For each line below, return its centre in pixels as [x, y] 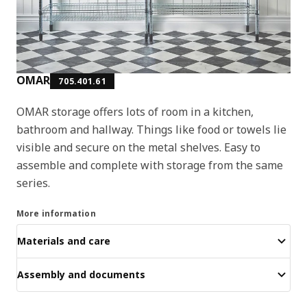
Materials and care [64, 241]
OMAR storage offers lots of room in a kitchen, [135, 111]
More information [56, 213]
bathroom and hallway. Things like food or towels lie [151, 129]
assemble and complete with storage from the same [150, 165]
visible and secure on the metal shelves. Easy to [138, 147]
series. [33, 183]
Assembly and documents [81, 275]
